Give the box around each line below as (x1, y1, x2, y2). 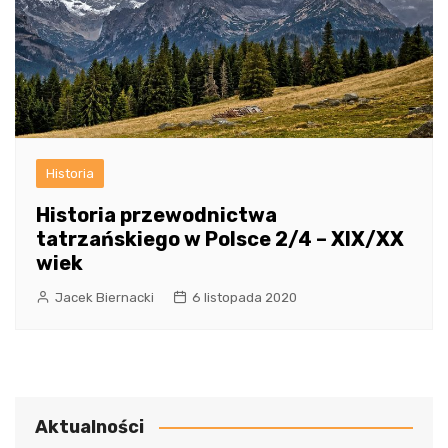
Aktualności (35, 415, 144, 438)
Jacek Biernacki (55, 289, 154, 305)
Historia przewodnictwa (36, 202, 277, 227)
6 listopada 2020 (192, 289, 297, 305)
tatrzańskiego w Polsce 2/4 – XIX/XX (36, 226, 404, 251)
